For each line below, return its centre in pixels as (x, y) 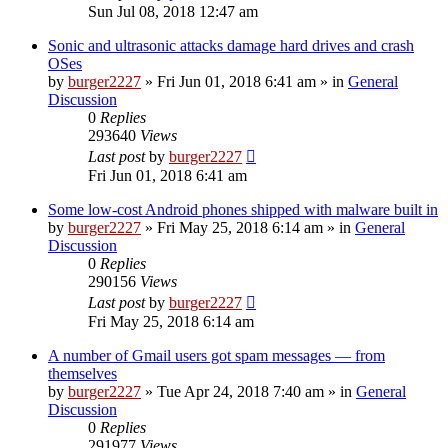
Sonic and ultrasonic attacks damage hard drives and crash (231, 45)
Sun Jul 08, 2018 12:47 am (173, 11)
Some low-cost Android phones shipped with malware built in (243, 209)
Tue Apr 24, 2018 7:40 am (240, 391)
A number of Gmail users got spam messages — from (216, 355)
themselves (82, 373)
